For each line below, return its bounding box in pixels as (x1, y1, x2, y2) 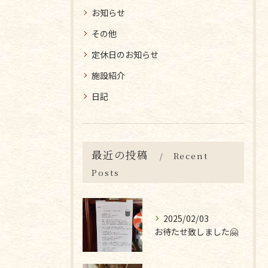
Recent (173, 150, 209, 162)
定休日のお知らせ (92, 48, 159, 60)
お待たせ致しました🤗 (154, 226, 238, 237)
